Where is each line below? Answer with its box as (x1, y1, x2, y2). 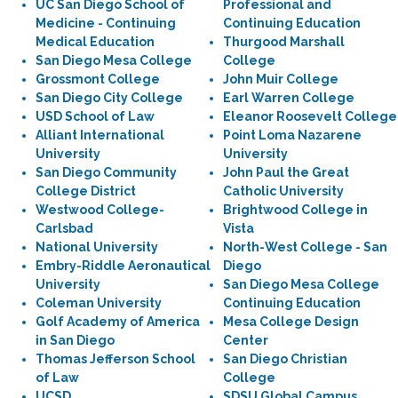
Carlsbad (36, 221, 93, 235)
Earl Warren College (223, 91, 354, 105)
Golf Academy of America (36, 314, 200, 329)
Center (223, 333, 268, 347)
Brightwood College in (223, 203, 368, 217)
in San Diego (36, 333, 115, 347)
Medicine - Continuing (36, 16, 176, 30)
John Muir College (223, 72, 338, 86)
